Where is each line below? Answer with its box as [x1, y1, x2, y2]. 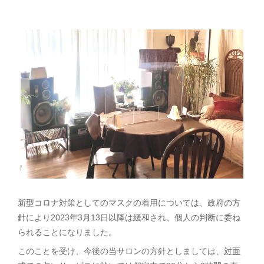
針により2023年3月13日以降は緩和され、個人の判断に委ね [18, 212, 241, 222]
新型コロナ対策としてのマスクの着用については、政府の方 [18, 197, 241, 207]
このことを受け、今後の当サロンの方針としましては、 [18, 246, 225, 256]
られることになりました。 [18, 227, 117, 237]
